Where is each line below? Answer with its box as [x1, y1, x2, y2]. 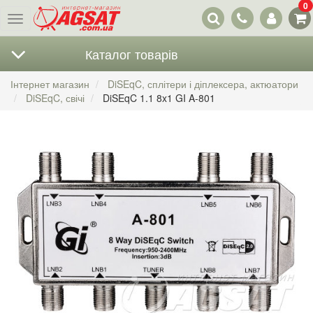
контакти [228, 12, 268, 27]
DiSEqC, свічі [26, 91, 85, 105]
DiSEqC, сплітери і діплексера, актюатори [108, 77, 298, 91]
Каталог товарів [85, 45, 178, 63]
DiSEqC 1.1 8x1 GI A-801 [103, 91, 215, 105]
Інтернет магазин [10, 77, 89, 91]
